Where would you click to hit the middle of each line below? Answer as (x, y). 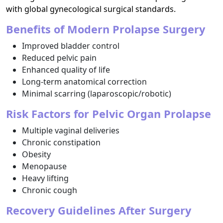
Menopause (44, 166)
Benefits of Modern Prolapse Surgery (106, 29)
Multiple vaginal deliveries (71, 130)
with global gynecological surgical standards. (91, 9)
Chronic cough (50, 190)
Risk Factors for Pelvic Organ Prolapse (109, 114)
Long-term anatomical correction (84, 82)
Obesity (36, 154)
